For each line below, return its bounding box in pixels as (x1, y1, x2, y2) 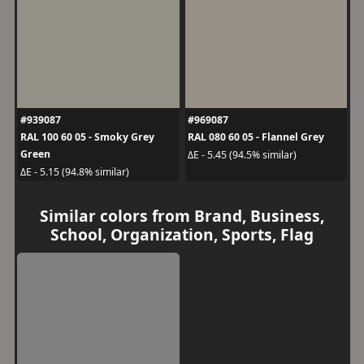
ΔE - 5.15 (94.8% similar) (19, 164, 129, 179)
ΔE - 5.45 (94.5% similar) (188, 147, 297, 162)
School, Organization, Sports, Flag (50, 223, 314, 245)
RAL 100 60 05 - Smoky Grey (19, 130, 154, 144)
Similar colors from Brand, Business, (40, 205, 324, 227)
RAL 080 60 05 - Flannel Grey (188, 130, 324, 144)
